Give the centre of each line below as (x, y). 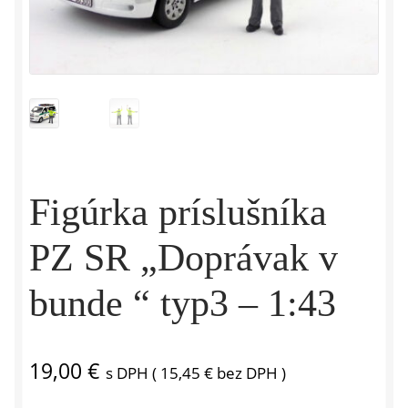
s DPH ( (133, 373)
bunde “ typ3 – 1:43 (183, 304)
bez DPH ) (250, 373)
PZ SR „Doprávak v (184, 258)
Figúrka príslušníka (178, 213)
